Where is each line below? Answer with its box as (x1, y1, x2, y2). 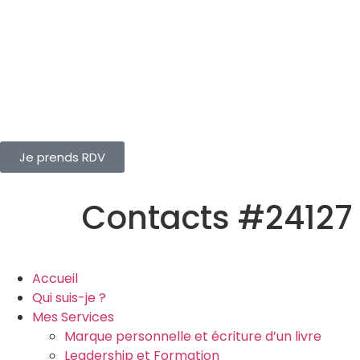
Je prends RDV (19, 149, 105, 166)
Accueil (32, 269, 78, 288)
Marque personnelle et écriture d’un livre (64, 327, 321, 346)
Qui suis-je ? (32, 288, 106, 307)
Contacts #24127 (82, 195, 353, 240)
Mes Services (32, 308, 114, 326)
